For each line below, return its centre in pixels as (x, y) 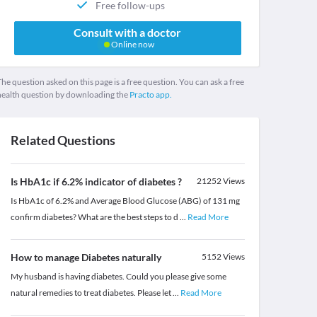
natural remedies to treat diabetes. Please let (91, 293)
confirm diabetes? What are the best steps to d (95, 217)
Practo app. (150, 95)
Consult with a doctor (128, 33)
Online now (132, 45)
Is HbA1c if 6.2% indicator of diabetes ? (96, 182)
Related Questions (63, 140)
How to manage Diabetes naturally (86, 258)
